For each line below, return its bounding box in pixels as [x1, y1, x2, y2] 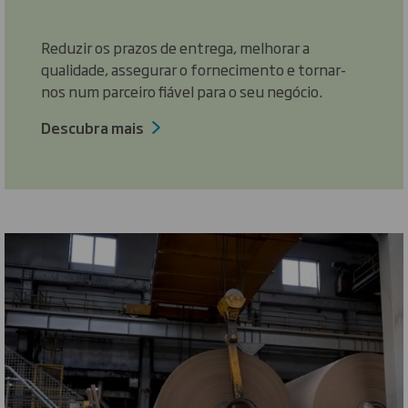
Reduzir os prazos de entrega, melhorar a [41, 36, 310, 59]
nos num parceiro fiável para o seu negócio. [41, 80, 322, 103]
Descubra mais [41, 117, 144, 139]
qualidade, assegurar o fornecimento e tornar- [41, 58, 346, 81]
